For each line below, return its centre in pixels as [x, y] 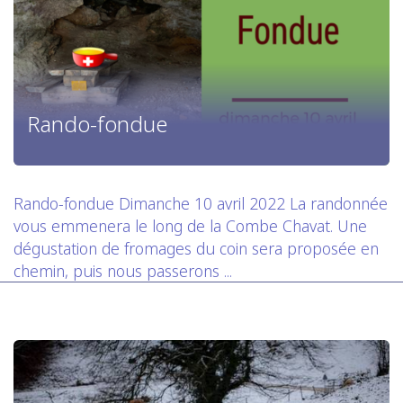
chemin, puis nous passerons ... [123, 271]
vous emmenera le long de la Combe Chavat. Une [190, 226]
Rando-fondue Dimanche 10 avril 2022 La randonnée [201, 204]
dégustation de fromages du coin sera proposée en [196, 249]
